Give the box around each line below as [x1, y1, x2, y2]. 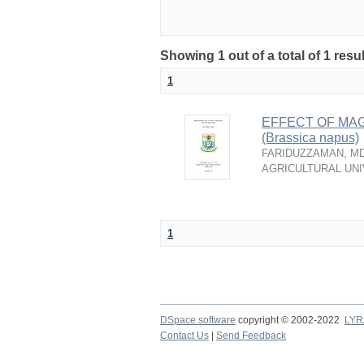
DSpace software [160, 314, 236, 326]
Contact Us [160, 330, 209, 341]
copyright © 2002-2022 [236, 314, 344, 326]
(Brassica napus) [262, 131, 359, 145]
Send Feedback [216, 330, 286, 341]
